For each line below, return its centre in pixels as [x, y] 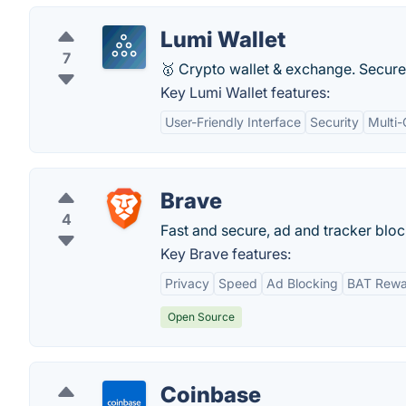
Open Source [201, 317]
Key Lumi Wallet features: [245, 92]
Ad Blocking [302, 283]
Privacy [187, 283]
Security [334, 122]
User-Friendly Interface [233, 122]
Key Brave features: [226, 254]
